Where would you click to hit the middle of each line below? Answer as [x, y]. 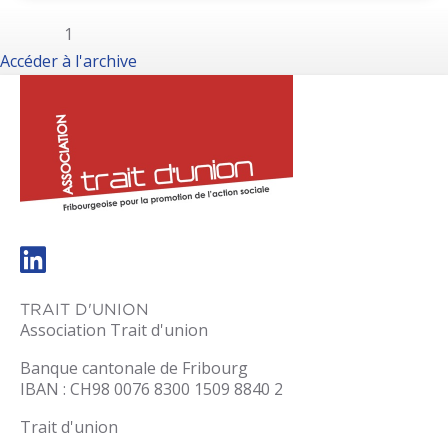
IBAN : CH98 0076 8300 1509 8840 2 [151, 388]
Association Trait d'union [114, 329]
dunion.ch [331, 244]
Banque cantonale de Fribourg [134, 367]
